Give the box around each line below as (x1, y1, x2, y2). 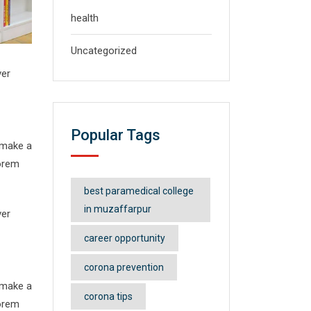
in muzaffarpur (84, 203, 151, 215)
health (71, 12, 99, 24)
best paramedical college (84, 185, 194, 196)
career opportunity (84, 233, 165, 244)
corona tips (84, 291, 133, 302)
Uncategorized (71, 44, 137, 57)
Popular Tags (71, 126, 160, 144)
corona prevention (84, 262, 164, 273)
